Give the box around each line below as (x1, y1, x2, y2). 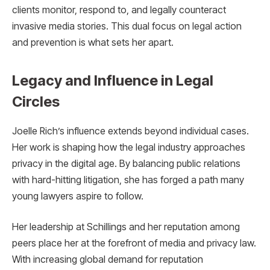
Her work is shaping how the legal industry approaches (12, 141, 245, 153)
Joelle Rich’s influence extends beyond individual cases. (12, 125, 249, 137)
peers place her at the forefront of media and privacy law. (12, 237, 256, 250)
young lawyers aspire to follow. (12, 190, 143, 202)
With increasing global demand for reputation (12, 254, 203, 266)
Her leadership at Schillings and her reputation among (12, 221, 240, 233)
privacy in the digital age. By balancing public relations (12, 157, 240, 169)
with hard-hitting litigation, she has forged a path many (12, 174, 244, 186)
